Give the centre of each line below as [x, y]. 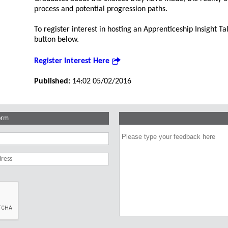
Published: [53, 82]
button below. [57, 40]
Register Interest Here [72, 61]
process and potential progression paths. [101, 9]
